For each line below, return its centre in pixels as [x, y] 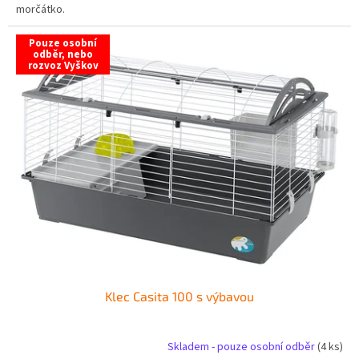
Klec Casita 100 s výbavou [179, 296]
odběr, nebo [63, 54]
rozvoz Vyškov [63, 65]
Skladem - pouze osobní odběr [242, 347]
